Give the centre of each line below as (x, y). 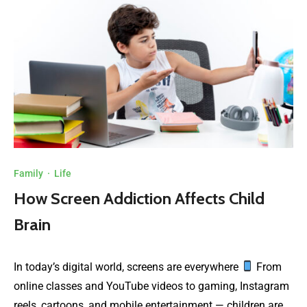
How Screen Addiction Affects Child (139, 198)
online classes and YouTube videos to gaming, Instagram (151, 286)
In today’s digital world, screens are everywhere (127, 267)
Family (28, 173)
